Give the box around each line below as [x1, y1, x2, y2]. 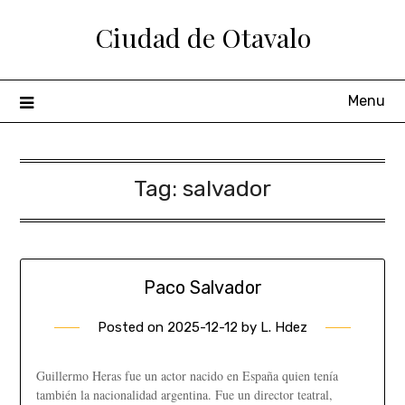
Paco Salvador [143, 277, 262, 299]
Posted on [98, 319, 167, 336]
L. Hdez [260, 319, 307, 336]
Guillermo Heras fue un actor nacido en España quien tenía [35, 367, 338, 385]
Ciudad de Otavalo [94, 20, 311, 54]
